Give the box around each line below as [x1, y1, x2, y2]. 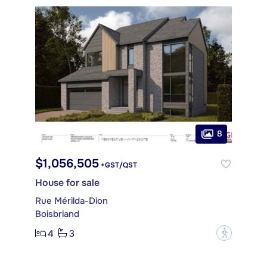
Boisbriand [35, 208, 79, 221]
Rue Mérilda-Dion [35, 195, 108, 207]
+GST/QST [99, 160, 137, 170]
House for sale [35, 176, 100, 190]
